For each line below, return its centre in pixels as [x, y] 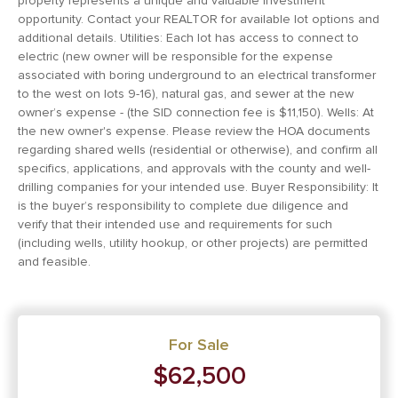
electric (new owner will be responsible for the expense [175, 56]
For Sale [199, 344]
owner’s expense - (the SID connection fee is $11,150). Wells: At [196, 112]
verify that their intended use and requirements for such [175, 224]
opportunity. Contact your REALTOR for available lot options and [199, 19]
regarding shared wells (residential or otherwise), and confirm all [198, 149]
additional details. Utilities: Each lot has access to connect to [188, 37]
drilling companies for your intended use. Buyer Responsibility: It [198, 187]
